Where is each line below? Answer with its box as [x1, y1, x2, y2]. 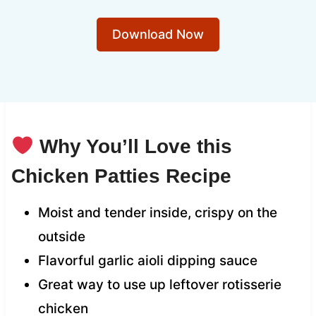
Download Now [112, 27, 204, 42]
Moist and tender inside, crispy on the [37, 205, 277, 221]
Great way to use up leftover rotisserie [37, 276, 281, 293]
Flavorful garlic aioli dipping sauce [37, 253, 257, 269]
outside [37, 229, 85, 245]
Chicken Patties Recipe [11, 165, 231, 188]
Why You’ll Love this [33, 135, 232, 158]
